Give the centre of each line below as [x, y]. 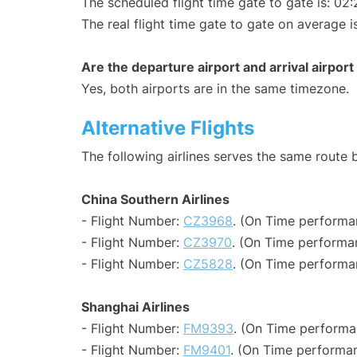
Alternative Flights [168, 128]
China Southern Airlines [155, 200]
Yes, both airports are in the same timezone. [215, 89]
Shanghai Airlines [135, 307]
